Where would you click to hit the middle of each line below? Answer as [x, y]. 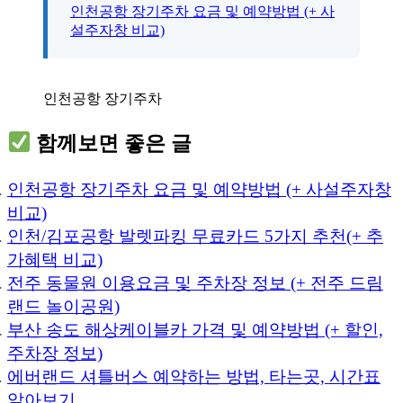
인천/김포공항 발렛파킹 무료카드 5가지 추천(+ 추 [195, 237]
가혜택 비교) [55, 260]
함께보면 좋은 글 [112, 144]
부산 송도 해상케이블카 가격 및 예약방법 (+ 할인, [195, 330]
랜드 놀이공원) [63, 307]
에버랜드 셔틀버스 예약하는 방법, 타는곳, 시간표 [194, 377]
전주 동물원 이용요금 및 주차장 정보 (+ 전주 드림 [195, 283]
